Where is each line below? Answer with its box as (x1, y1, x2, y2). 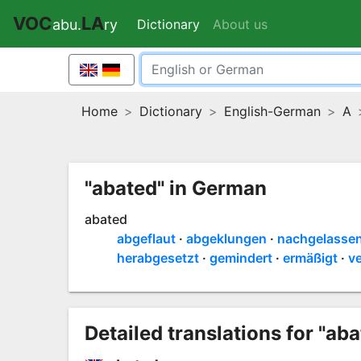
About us (213, 15, 268, 32)
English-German (223, 102, 321, 119)
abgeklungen (185, 230, 267, 247)
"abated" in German (84, 176, 267, 200)
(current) (200, 15, 253, 32)
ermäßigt (282, 249, 338, 266)
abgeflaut (116, 230, 176, 247)
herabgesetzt (116, 249, 199, 266)
